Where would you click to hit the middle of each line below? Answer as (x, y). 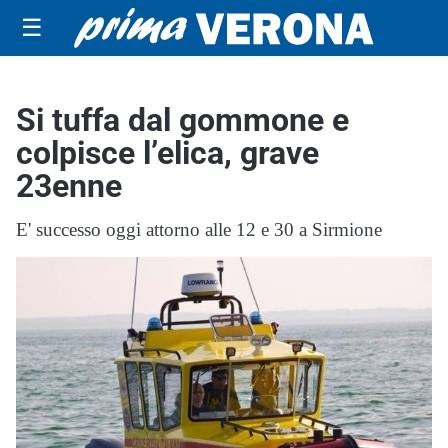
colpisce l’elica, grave (167, 153)
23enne (69, 186)
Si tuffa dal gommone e (182, 120)
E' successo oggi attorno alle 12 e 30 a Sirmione (199, 229)
